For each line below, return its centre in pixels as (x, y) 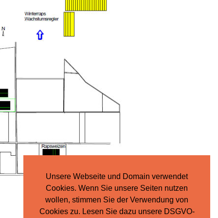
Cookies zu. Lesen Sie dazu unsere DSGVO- (117, 212)
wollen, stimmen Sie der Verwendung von (117, 200)
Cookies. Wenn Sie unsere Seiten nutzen (117, 188)
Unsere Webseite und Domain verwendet (117, 177)
